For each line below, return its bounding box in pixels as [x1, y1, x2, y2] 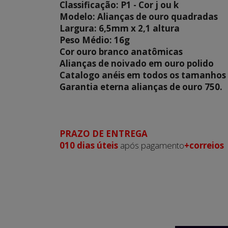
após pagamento [118, 139, 184, 151]
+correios [184, 139, 224, 151]
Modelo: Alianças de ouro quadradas [60, 10, 220, 22]
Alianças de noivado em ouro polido [60, 57, 214, 69]
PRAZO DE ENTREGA [60, 127, 148, 139]
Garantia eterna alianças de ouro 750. [60, 80, 222, 93]
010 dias [60, 139, 97, 151]
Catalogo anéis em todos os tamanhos [60, 69, 226, 81]
